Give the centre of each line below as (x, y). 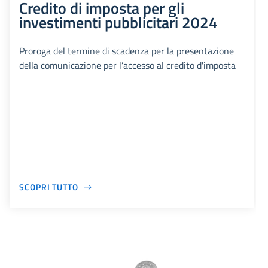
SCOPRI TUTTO (49, 187)
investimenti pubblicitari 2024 (118, 22)
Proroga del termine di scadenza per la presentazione (127, 51)
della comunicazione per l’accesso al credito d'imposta (127, 66)
